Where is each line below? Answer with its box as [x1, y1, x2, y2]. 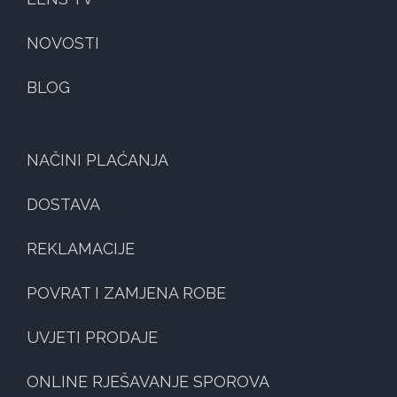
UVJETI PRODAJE [27, 328, 158, 347]
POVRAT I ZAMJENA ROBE [27, 284, 226, 303]
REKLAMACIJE [27, 239, 135, 259]
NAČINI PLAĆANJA [27, 151, 168, 170]
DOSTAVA [27, 195, 100, 214]
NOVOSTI [27, 34, 99, 53]
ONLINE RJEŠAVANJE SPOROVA [27, 372, 269, 392]
